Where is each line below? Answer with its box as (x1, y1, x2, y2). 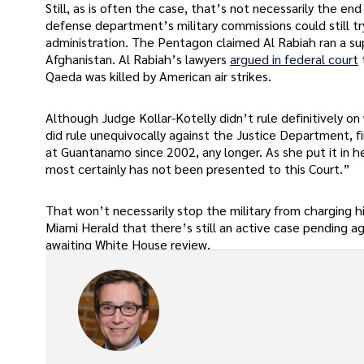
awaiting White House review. (45, 236, 210, 253)
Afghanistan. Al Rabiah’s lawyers (45, 50, 230, 67)
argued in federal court (230, 50, 358, 67)
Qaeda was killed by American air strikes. (45, 67, 271, 84)
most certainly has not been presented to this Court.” (45, 160, 350, 178)
